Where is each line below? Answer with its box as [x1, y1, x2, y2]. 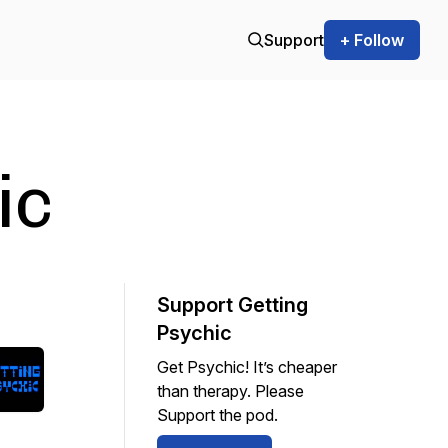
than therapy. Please [157, 381, 304, 401]
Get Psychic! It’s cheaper [157, 357, 337, 377]
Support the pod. [157, 405, 278, 425]
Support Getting [157, 293, 308, 317]
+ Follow [340, 30, 404, 50]
